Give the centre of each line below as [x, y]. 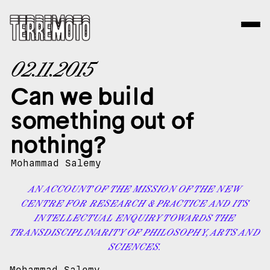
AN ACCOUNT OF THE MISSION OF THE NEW [135, 189]
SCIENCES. [135, 246]
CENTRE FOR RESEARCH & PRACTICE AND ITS [135, 203]
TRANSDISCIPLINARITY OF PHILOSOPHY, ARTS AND [135, 232]
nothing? [59, 145]
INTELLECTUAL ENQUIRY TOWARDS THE [135, 218]
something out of [103, 121]
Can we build [83, 96]
